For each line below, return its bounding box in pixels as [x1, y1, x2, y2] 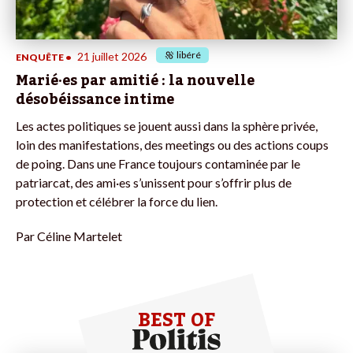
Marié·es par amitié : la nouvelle [16, 65, 255, 95]
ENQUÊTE [16, 50, 64, 63]
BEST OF [138, 300, 215, 340]
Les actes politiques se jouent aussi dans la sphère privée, [16, 117, 318, 133]
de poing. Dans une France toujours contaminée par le [16, 155, 300, 171]
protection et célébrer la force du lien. [16, 193, 217, 209]
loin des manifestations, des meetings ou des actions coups [16, 136, 329, 152]
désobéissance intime [16, 84, 174, 113]
